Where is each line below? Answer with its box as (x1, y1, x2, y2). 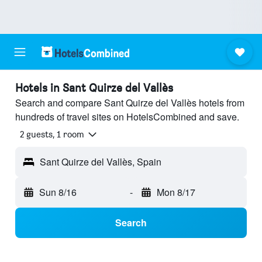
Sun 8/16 (39, 185, 77, 199)
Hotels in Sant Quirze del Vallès (15, 81, 173, 95)
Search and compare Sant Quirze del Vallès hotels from (15, 96, 244, 109)
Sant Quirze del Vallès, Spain (40, 155, 161, 169)
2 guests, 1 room (20, 129, 84, 140)
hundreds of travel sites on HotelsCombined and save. (15, 110, 239, 123)
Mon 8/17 (156, 185, 195, 199)
